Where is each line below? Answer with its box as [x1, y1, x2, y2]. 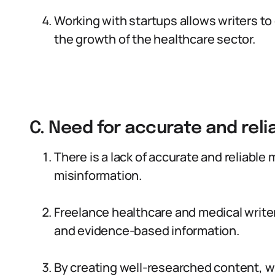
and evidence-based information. [54, 222, 239, 239]
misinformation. [54, 167, 142, 184]
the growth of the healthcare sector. [54, 31, 255, 47]
